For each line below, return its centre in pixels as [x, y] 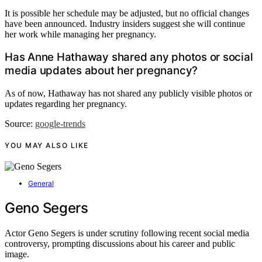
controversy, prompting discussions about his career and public [120, 244]
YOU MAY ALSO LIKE [47, 146]
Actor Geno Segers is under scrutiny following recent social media [127, 233]
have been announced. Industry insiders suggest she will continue [125, 23]
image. [17, 254]
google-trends [60, 124]
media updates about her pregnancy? [101, 71]
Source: [20, 124]
